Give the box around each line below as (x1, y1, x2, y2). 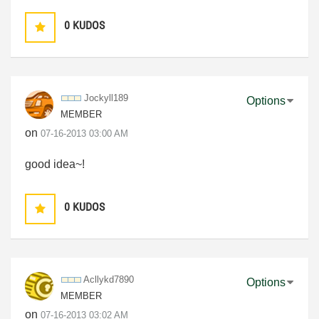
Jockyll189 (84, 92, 128, 103)
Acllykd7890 (83, 273, 134, 285)
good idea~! (25, 157, 85, 170)
